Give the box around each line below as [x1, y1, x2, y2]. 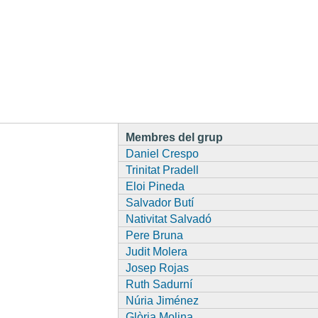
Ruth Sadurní [125, 278, 192, 290]
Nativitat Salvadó [125, 212, 212, 225]
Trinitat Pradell [125, 163, 199, 176]
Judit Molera [125, 245, 187, 258]
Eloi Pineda [125, 180, 185, 192]
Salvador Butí [125, 196, 194, 209]
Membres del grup [125, 131, 223, 143]
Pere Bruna [125, 229, 183, 241]
